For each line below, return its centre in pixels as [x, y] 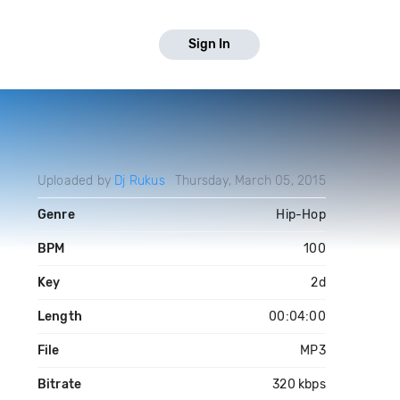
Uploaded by [76, 181]
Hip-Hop [301, 215]
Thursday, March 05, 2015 [250, 181]
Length [59, 317]
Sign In [209, 44]
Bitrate [59, 384]
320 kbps [299, 384]
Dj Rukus [140, 181]
